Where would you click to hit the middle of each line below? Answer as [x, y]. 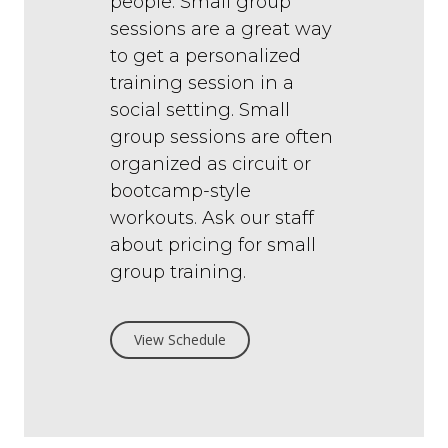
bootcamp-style [180, 191]
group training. [180, 272]
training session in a [202, 83]
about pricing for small [213, 245]
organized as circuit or [210, 164]
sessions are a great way [221, 29]
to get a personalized [205, 56]
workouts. [156, 218]
